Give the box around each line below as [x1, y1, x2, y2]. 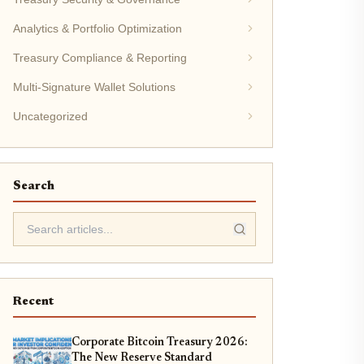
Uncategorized [12, 110, 88, 123]
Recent [12, 296, 54, 308]
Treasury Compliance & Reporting [12, 51, 187, 64]
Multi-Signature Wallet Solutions [12, 80, 175, 93]
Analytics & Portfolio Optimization [12, 22, 182, 35]
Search [12, 180, 54, 193]
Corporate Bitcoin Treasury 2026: [71, 337, 248, 349]
